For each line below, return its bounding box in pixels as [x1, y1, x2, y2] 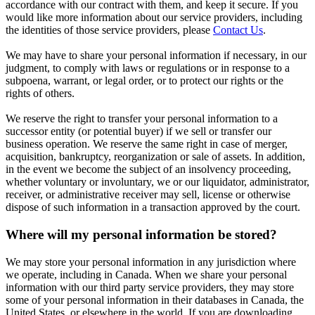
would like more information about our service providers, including [6, 11, 302, 24]
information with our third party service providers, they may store [6, 281, 294, 293]
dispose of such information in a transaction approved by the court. [6, 201, 300, 214]
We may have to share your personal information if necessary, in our [6, 49, 307, 62]
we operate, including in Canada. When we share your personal [6, 268, 287, 281]
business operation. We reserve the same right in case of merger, [6, 138, 288, 150]
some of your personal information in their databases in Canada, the [6, 293, 304, 306]
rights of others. [6, 87, 75, 100]
